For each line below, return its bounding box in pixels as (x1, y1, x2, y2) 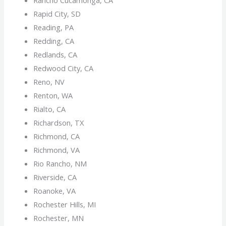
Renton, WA (33, 90, 73, 100)
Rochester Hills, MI (33, 199, 96, 209)
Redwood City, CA (33, 63, 94, 73)
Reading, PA (33, 22, 74, 32)
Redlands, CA (33, 49, 78, 60)
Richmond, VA (33, 144, 80, 155)
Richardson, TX (33, 117, 84, 128)
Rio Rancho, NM (33, 158, 87, 168)
